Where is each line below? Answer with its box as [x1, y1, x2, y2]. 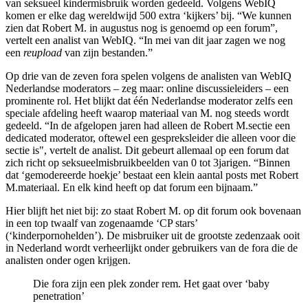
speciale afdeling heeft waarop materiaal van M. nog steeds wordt [5, 107, 289, 119]
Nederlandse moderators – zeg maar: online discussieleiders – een [5, 82, 289, 94]
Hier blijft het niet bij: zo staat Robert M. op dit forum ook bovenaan [5, 205, 301, 217]
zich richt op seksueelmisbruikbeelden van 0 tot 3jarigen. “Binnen [5, 157, 290, 168]
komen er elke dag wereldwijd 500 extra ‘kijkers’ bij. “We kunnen [5, 10, 291, 21]
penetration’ [33, 290, 85, 302]
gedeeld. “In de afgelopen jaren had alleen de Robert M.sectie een [5, 120, 290, 131]
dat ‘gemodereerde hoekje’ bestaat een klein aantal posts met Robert [5, 169, 298, 181]
